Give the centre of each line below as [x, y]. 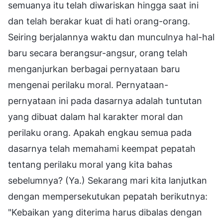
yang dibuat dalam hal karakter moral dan [96, 116]
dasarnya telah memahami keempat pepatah [102, 148]
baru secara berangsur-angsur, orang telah [98, 53]
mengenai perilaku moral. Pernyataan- [88, 85]
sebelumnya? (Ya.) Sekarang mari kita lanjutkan [108, 180]
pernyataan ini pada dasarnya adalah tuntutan [105, 101]
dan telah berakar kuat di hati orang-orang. [99, 21]
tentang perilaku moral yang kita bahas [90, 164]
